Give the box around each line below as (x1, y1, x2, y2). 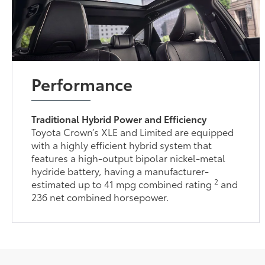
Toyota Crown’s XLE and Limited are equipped (31, 213, 234, 227)
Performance (31, 160, 133, 184)
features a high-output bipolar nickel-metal (31, 239, 226, 253)
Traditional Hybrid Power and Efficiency (31, 200, 207, 214)
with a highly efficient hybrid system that (31, 226, 212, 240)
